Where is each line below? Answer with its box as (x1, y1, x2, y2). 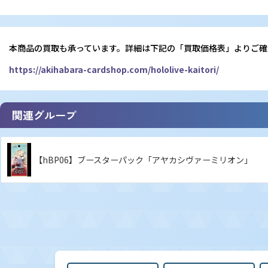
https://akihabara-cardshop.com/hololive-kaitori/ (9, 63, 219, 76)
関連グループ (12, 107, 77, 123)
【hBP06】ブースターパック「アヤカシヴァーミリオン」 (34, 154, 252, 166)
